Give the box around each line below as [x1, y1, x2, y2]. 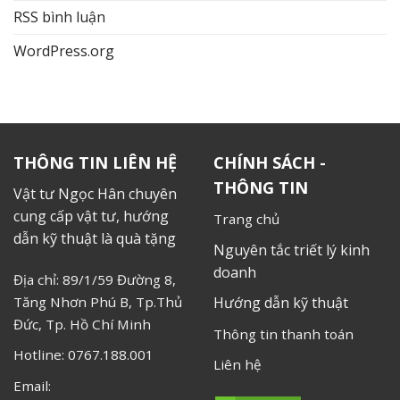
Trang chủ [213, 210, 279, 229]
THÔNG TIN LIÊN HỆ [13, 152, 177, 174]
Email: [13, 377, 51, 396]
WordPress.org [13, 41, 114, 62]
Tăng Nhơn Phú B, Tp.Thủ [13, 292, 182, 311]
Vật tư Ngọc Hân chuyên [13, 184, 177, 204]
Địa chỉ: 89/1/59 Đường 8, [13, 270, 176, 288]
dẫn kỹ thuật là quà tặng [13, 229, 176, 249]
